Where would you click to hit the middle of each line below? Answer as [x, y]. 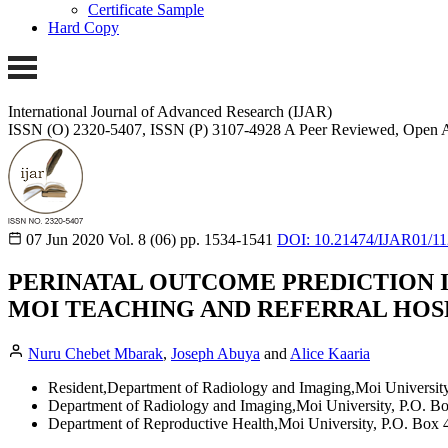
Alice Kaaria [330, 353]
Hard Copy [83, 28]
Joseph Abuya [215, 353]
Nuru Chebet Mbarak [95, 353]
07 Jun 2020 [65, 239]
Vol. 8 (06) [142, 239]
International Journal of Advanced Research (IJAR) [170, 111]
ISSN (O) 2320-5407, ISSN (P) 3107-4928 [144, 129]
